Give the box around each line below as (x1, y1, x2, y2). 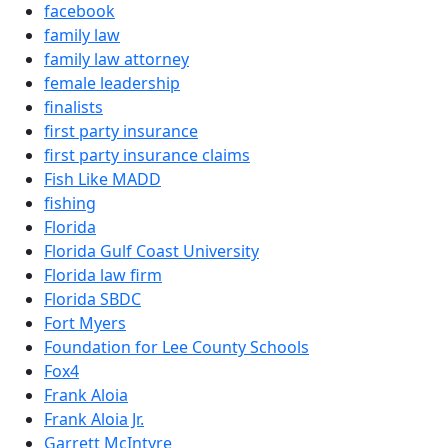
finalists (44, 95, 103, 118)
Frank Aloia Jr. (44, 407, 144, 430)
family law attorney (44, 47, 189, 70)
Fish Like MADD (44, 167, 161, 190)
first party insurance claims (44, 143, 250, 166)
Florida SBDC (44, 287, 141, 310)
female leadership (44, 71, 180, 94)
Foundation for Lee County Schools (44, 335, 309, 358)
